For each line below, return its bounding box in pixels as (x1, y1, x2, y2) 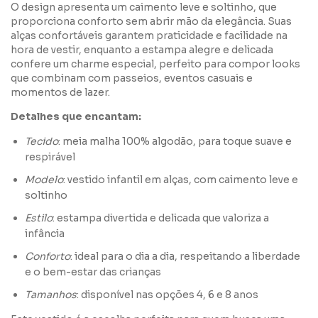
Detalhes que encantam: (11, 110, 141, 124)
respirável (25, 150, 75, 164)
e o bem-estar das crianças (25, 265, 161, 279)
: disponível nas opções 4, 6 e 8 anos (77, 288, 258, 302)
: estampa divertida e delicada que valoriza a (53, 212, 269, 225)
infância (25, 227, 65, 241)
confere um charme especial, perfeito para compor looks (11, 57, 300, 71)
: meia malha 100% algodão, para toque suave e (58, 135, 292, 148)
